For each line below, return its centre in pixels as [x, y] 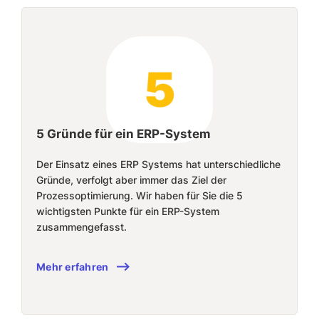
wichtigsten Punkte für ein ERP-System [128, 211]
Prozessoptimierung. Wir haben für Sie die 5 [140, 195]
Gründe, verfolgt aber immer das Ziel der [131, 180]
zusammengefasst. [82, 227]
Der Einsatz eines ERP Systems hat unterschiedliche [158, 164]
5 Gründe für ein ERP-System [124, 134]
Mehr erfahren [73, 267]
